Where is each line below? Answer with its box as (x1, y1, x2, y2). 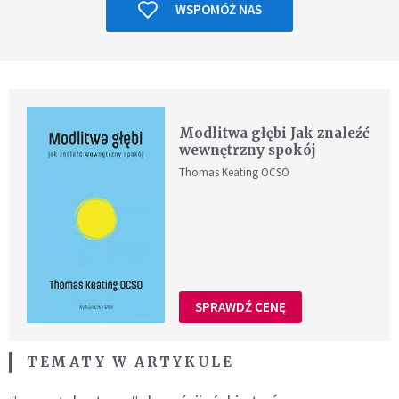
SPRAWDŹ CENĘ (195, 298, 287, 316)
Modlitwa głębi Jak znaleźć (179, 125, 370, 142)
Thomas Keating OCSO (179, 165, 290, 181)
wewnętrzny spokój (179, 142, 317, 159)
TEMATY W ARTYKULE (27, 353, 234, 370)
